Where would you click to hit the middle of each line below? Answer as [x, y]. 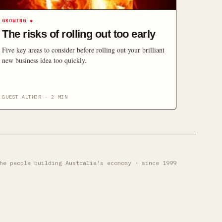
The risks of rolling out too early [79, 34]
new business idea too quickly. [45, 60]
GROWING [14, 21]
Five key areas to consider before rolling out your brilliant [83, 50]
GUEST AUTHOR [22, 97]
